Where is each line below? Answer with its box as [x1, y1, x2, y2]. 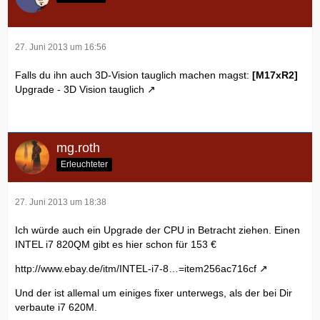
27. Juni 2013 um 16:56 [15, 42, 106, 53]
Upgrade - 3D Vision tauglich [15, 84, 144, 96]
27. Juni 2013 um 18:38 [15, 197, 106, 208]
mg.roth [56, 141, 100, 156]
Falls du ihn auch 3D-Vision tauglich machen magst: [15, 69, 252, 81]
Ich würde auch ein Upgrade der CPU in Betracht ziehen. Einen [15, 224, 300, 236]
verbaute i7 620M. [15, 301, 97, 314]
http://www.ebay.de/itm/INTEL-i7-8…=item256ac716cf [15, 263, 256, 275]
